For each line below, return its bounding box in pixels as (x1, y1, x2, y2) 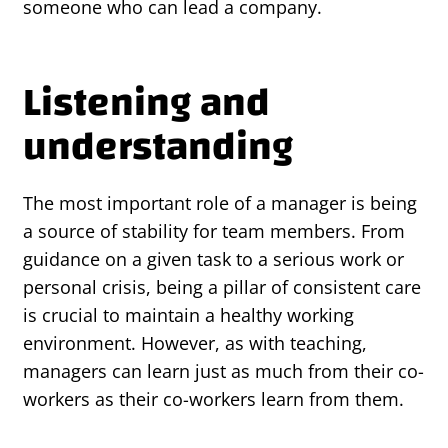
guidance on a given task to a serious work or (23, 246, 404, 271)
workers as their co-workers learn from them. (23, 386, 404, 411)
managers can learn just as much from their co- (23, 358, 424, 383)
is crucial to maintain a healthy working (23, 302, 354, 327)
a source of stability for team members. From (23, 218, 405, 243)
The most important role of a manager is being (23, 190, 417, 215)
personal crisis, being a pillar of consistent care (23, 274, 421, 299)
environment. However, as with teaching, (23, 330, 367, 355)
